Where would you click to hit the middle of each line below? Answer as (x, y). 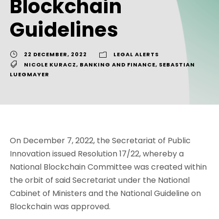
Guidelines (64, 30)
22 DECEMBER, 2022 (55, 55)
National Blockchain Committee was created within (108, 167)
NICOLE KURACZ (50, 65)
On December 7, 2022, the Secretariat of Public (100, 140)
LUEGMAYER (30, 74)
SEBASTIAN (177, 65)
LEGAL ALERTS (136, 55)
